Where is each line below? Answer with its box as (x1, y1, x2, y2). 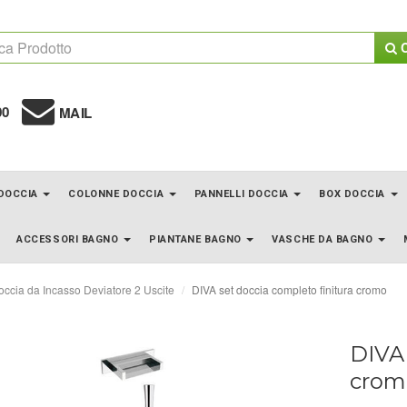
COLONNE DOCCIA (68, 187, 167, 200)
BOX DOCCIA (319, 187, 389, 200)
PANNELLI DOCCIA (194, 187, 293, 200)
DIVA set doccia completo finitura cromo (192, 281, 387, 297)
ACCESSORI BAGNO (16, 233, 123, 245)
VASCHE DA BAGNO (272, 233, 377, 245)
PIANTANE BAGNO (149, 233, 245, 245)
